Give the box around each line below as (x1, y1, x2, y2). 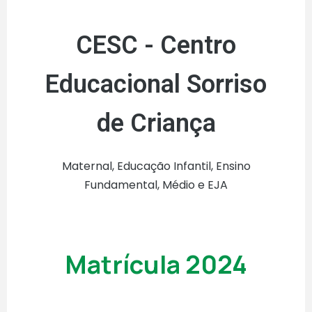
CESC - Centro (76, 31, 236, 61)
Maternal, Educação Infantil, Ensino (61, 158, 251, 175)
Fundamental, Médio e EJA (84, 177, 228, 194)
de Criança (96, 109, 216, 139)
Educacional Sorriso (45, 70, 267, 100)
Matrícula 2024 (65, 247, 247, 282)
